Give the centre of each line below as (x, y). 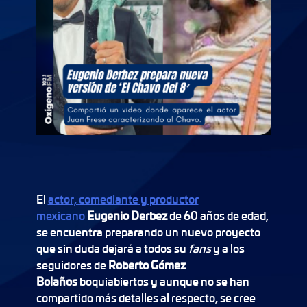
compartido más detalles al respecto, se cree (146, 298)
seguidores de (72, 265)
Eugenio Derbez (128, 216)
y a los (228, 248)
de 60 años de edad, (219, 216)
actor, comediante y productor (123, 199)
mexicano (60, 216)
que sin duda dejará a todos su (111, 248)
